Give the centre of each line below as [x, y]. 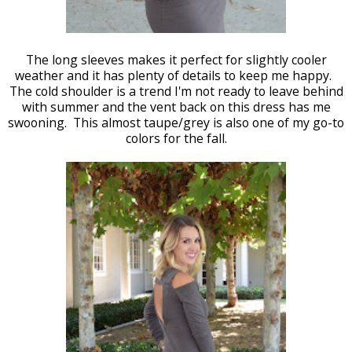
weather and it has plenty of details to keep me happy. [176, 75]
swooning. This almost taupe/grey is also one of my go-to [176, 123]
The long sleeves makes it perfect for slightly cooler [176, 60]
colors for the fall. [176, 138]
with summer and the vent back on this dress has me [176, 107]
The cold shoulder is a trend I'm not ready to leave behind [176, 91]
